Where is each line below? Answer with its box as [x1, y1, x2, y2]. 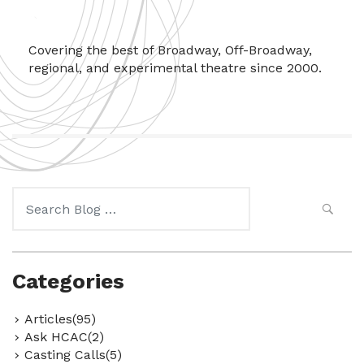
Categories [12, 269, 124, 293]
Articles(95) [24, 311, 96, 327]
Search [11, 187, 55, 202]
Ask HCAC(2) [24, 329, 104, 344]
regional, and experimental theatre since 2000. [28, 60, 322, 76]
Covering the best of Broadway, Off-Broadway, [28, 42, 312, 58]
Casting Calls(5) [24, 347, 122, 362]
